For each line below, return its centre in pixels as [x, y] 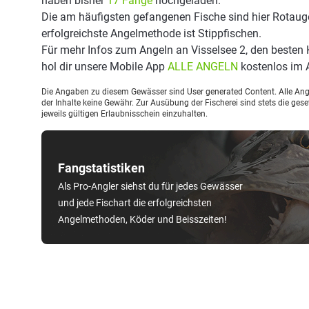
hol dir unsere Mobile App [104, 67]
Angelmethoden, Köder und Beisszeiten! [142, 219]
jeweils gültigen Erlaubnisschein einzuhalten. [124, 114]
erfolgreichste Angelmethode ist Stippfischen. [151, 33]
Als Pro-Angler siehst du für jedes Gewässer [150, 186]
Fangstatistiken [101, 168]
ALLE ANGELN [203, 67]
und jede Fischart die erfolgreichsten [135, 203]
